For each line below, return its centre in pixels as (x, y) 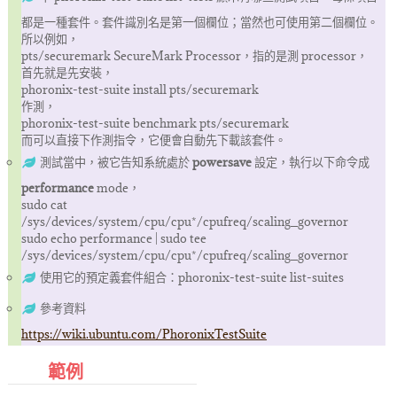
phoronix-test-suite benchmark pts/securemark (155, 123)
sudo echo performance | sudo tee (113, 238)
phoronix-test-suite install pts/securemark (140, 89)
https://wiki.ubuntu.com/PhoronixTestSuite (144, 334)
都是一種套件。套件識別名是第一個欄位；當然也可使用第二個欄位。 (199, 22)
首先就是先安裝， (67, 72)
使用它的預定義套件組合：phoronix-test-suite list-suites (191, 277)
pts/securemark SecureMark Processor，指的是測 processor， (194, 55)
